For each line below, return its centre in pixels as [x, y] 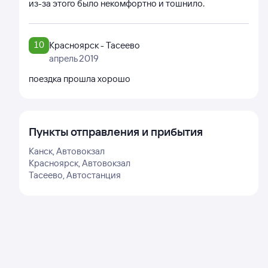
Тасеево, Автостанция [75, 175]
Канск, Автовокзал [67, 151]
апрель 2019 [74, 58]
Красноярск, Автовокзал [80, 163]
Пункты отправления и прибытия [116, 132]
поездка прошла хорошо [80, 79]
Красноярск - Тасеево [95, 45]
